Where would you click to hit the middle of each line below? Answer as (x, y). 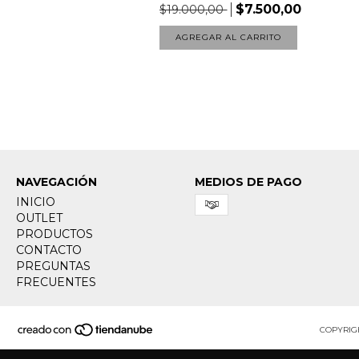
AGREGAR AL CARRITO (229, 38)
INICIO (36, 202)
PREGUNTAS (53, 266)
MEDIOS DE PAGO (248, 182)
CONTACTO (49, 250)
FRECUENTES (56, 282)
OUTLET (39, 218)
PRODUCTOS (54, 234)
